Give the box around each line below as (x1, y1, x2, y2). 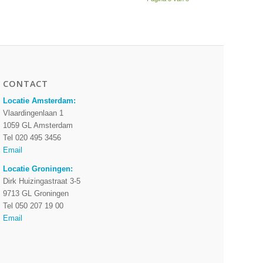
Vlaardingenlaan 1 (3, 109, 64, 118)
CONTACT (3, 77, 49, 89)
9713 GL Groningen (3, 189, 69, 198)
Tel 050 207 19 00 (3, 201, 64, 211)
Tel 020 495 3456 (3, 133, 62, 143)
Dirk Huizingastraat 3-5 (3, 177, 81, 186)
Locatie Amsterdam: (3, 96, 76, 106)
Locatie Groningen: (3, 164, 73, 174)
